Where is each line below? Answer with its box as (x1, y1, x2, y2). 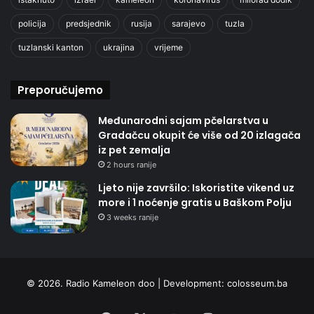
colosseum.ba (227, 278, 287, 289)
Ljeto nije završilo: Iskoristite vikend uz (98, 181, 294, 195)
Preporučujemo (18, 83, 103, 97)
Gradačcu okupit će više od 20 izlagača (98, 128, 301, 142)
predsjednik (66, 18, 111, 29)
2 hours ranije (107, 160, 156, 170)
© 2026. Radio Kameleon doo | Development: (27, 278, 227, 289)
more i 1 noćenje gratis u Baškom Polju (98, 196, 292, 210)
